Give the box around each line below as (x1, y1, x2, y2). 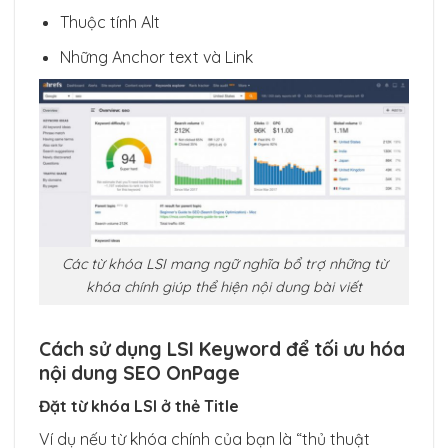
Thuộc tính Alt (59, 12, 160, 33)
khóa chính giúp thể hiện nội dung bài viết (86, 277, 362, 296)
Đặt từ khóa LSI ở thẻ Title (39, 396, 239, 417)
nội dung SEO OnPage (39, 360, 240, 385)
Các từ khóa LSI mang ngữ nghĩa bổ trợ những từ (61, 254, 387, 273)
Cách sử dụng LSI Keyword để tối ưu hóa (39, 336, 405, 361)
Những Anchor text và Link (59, 46, 253, 67)
